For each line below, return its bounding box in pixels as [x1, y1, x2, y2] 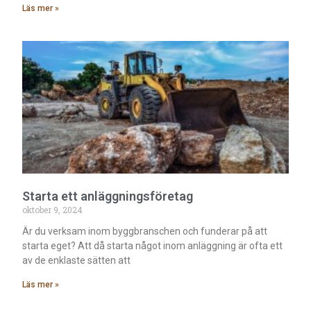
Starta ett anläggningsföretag [22, 189, 194, 204]
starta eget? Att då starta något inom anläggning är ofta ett [22, 240, 283, 252]
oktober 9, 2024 [22, 204, 83, 216]
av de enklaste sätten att [22, 255, 131, 267]
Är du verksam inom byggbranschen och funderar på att [22, 226, 268, 237]
